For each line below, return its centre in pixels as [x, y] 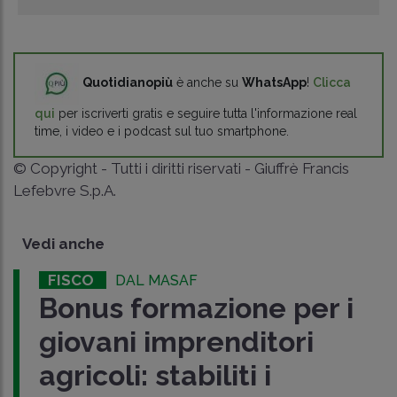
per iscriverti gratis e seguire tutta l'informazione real [206, 113]
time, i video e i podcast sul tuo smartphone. [162, 131]
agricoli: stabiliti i [155, 375]
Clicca [332, 82]
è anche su [207, 82]
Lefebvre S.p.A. [65, 190]
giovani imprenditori [176, 341]
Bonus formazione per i [196, 307]
